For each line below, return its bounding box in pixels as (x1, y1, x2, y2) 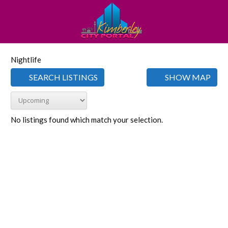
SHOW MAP (163, 72, 211, 82)
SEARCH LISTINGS (27, 72, 98, 82)
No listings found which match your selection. (11, 115, 163, 124)
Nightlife (11, 55, 41, 64)
